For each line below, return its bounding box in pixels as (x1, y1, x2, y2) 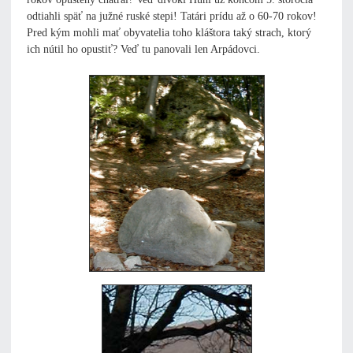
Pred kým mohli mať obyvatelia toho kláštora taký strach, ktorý (27, 27, 311, 39)
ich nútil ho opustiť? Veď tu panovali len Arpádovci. (27, 43, 260, 56)
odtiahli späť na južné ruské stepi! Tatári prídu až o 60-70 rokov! (27, 10, 317, 23)
